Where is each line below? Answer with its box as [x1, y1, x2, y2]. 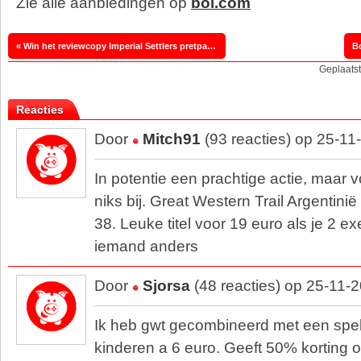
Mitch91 [143, 131, 201, 147]
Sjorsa [143, 277, 190, 294]
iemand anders [94, 238, 198, 255]
